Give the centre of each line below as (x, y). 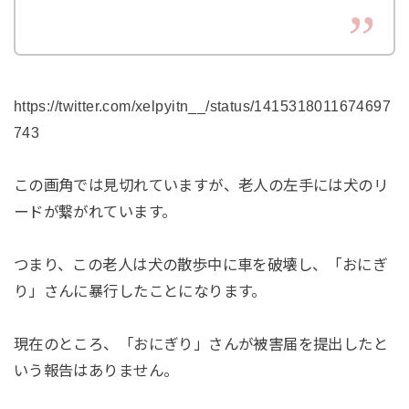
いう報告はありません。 (96, 370)
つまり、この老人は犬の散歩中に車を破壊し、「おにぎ (200, 265)
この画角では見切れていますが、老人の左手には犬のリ (201, 186)
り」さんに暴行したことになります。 (140, 292)
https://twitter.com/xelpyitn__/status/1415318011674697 (202, 106)
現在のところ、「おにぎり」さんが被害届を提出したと (201, 344)
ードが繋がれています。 (95, 212)
